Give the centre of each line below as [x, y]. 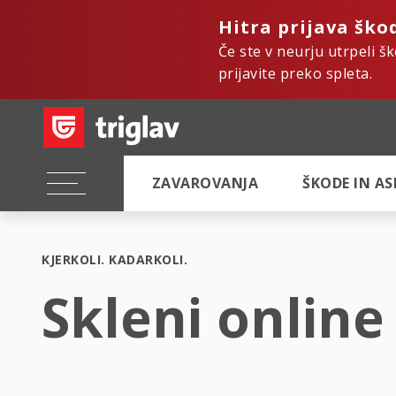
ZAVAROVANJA [206, 183]
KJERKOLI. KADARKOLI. [114, 259]
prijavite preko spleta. [296, 73]
